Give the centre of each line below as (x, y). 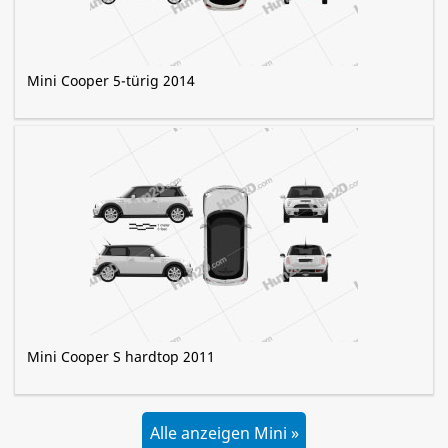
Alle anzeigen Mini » (224, 433)
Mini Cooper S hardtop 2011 (121, 357)
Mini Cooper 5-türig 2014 (111, 81)
